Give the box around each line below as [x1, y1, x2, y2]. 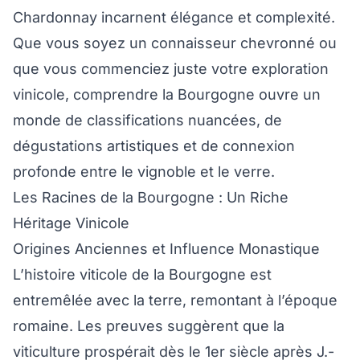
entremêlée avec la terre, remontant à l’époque [13, 292, 337, 309]
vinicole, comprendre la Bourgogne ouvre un [13, 86, 321, 104]
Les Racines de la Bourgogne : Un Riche [13, 189, 288, 207]
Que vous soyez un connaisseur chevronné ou [13, 35, 337, 52]
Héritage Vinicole [13, 215, 129, 232]
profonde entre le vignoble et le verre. [13, 163, 275, 181]
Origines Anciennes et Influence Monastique [13, 240, 320, 258]
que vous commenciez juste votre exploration [13, 60, 329, 78]
